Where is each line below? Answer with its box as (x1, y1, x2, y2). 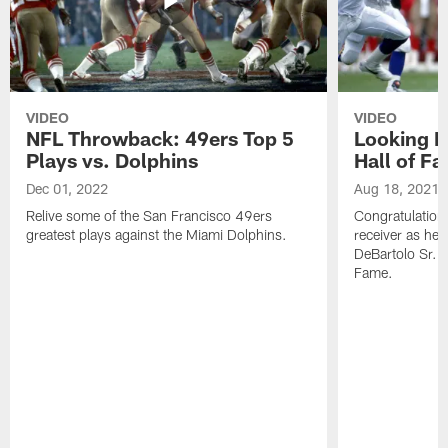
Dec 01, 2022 (26, 180, 109, 198)
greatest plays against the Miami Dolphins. (26, 226, 288, 244)
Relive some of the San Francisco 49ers (26, 207, 273, 225)
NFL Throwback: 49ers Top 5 (26, 126, 295, 151)
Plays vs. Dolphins (26, 148, 199, 173)
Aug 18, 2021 (353, 180, 439, 198)
